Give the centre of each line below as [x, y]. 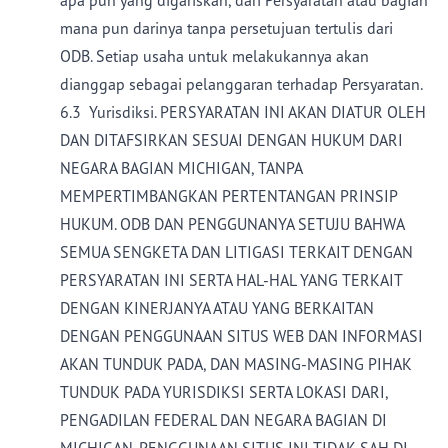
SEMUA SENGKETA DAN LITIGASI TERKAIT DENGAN [236, 252]
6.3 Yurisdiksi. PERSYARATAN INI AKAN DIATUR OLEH [243, 112]
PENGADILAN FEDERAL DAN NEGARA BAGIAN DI [223, 420]
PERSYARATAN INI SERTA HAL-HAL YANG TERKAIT [231, 280]
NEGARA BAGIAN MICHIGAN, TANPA [181, 168]
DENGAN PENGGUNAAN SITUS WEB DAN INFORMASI [241, 336]
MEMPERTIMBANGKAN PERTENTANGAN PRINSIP [228, 196]
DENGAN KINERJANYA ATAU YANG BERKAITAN [217, 308]
